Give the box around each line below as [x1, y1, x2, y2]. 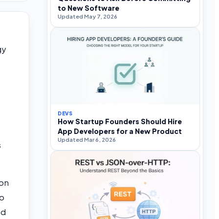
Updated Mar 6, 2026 [58, 136, 116, 144]
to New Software [58, 3, 119, 13]
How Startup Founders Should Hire [58, 117, 182, 126]
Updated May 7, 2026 [58, 13, 117, 21]
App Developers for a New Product [58, 127, 182, 136]
